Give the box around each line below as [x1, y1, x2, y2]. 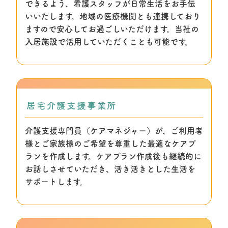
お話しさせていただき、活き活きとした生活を [25, 164, 195, 173]
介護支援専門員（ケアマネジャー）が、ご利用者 [25, 126, 203, 135]
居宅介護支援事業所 [26, 101, 118, 110]
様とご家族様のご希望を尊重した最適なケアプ [25, 139, 196, 148]
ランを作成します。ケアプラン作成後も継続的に [25, 152, 202, 160]
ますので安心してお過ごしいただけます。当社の [25, 24, 199, 33]
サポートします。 [25, 177, 88, 186]
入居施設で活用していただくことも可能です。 [25, 37, 193, 46]
